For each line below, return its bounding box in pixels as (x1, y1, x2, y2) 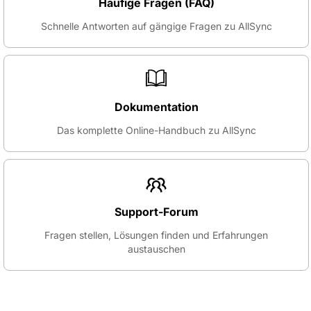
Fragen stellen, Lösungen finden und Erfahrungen (44, 229, 268, 241)
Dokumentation (114, 100, 199, 115)
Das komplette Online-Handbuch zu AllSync (56, 124, 256, 137)
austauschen (127, 243, 185, 255)
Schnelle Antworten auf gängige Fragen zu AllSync (40, 19, 272, 32)
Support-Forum (114, 205, 199, 219)
